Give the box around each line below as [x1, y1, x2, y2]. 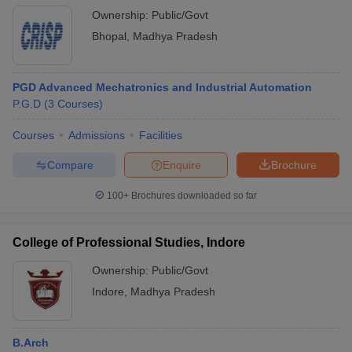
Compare [46, 158, 93, 171]
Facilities [139, 129, 182, 141]
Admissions [68, 129, 125, 141]
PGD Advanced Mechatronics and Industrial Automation [13, 81, 312, 93]
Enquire [163, 158, 201, 171]
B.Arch [13, 336, 49, 349]
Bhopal [92, 30, 126, 42]
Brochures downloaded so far [129, 190, 257, 201]
